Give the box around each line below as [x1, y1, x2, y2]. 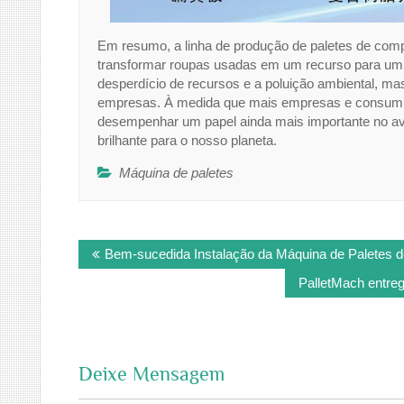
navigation [78, 252, 174, 278]
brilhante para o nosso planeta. [97, 133, 277, 148]
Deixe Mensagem [78, 362, 225, 385]
